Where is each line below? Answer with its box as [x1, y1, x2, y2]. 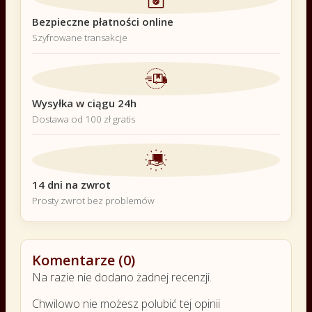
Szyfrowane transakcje [32, 31, 127, 44]
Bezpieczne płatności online [32, 14, 173, 29]
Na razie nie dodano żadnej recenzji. [32, 269, 212, 285]
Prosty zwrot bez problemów [32, 194, 155, 207]
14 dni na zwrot [32, 177, 111, 192]
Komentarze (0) [32, 250, 135, 270]
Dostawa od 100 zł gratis [32, 112, 135, 125]
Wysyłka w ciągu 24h [32, 95, 136, 110]
